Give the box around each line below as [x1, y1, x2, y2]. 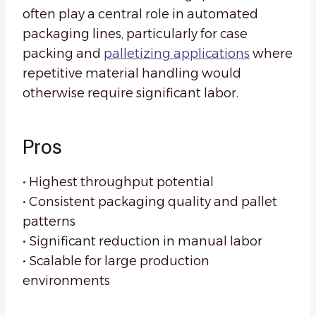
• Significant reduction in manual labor [23, 233, 262, 250]
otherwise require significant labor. [23, 85, 238, 102]
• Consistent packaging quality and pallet [23, 194, 277, 210]
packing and [23, 46, 104, 62]
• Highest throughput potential [23, 174, 214, 190]
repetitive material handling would [23, 66, 241, 82]
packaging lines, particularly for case [23, 26, 248, 42]
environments [23, 273, 110, 289]
